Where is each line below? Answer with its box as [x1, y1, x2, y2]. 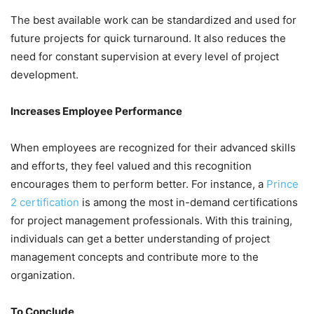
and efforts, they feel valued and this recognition [11, 159, 252, 173]
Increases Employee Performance [11, 104, 182, 118]
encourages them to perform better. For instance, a [11, 177, 266, 191]
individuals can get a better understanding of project [11, 232, 270, 246]
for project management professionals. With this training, [11, 214, 292, 228]
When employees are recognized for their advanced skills [11, 141, 296, 155]
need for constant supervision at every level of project [11, 50, 279, 64]
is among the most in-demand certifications [79, 196, 298, 210]
